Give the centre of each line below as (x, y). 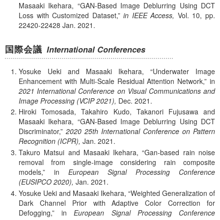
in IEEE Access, (149, 15)
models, (31, 172)
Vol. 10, (190, 15)
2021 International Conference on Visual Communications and (117, 91)
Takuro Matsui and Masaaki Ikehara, (79, 152)
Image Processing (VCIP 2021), (68, 100)
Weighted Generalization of (173, 193)
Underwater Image (184, 71)
